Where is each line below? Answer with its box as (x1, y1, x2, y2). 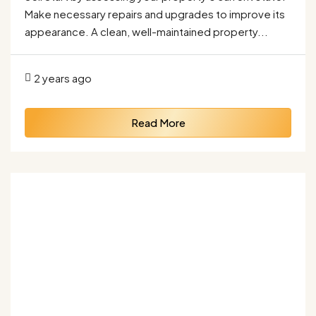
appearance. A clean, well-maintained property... (25, 25, 268, 39)
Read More (130, 116, 186, 130)
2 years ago (34, 71, 92, 85)
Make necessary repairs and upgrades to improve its (25, 7, 285, 21)
